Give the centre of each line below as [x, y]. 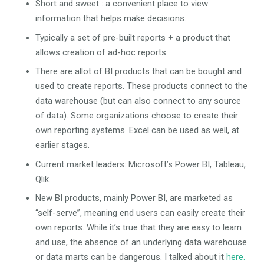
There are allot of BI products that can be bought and [138, 72]
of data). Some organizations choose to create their [137, 116]
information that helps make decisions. [111, 19]
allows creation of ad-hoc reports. [102, 52]
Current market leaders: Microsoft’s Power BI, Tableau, [141, 164]
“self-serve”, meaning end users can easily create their [140, 213]
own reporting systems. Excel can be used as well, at [137, 131]
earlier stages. [62, 145]
